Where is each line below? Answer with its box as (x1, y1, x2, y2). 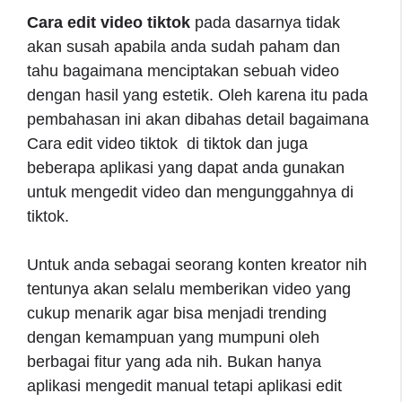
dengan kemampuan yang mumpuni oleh (27, 328, 319, 346)
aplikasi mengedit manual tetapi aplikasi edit (27, 376, 342, 395)
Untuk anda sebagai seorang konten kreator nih (27, 255, 367, 274)
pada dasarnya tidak (190, 13, 340, 31)
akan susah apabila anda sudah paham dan (27, 37, 340, 56)
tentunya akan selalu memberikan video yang (27, 279, 351, 298)
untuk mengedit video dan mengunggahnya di (27, 182, 354, 201)
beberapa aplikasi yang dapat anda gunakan (27, 158, 345, 177)
